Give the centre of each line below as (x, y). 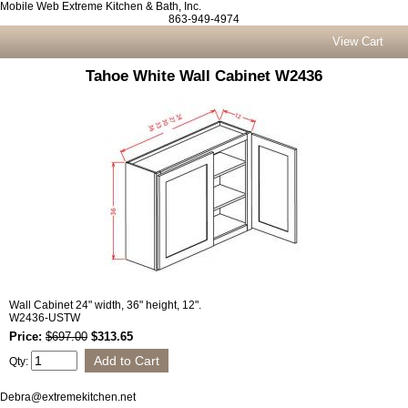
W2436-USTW (45, 318)
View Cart (358, 41)
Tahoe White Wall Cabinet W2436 (204, 76)
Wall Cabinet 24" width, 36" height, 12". (105, 305)
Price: (27, 337)
